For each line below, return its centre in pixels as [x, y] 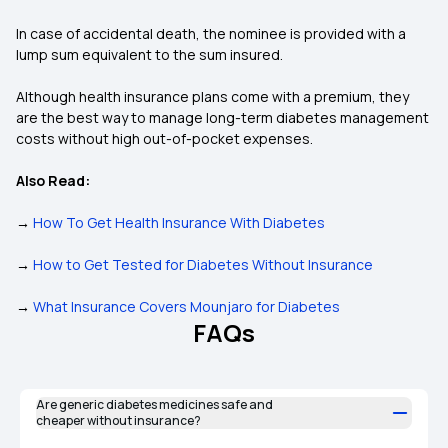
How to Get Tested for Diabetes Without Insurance [203, 264]
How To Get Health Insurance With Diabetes [179, 222]
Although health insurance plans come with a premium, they [212, 96]
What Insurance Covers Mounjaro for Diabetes [186, 306]
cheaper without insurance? [118, 420]
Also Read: [53, 180]
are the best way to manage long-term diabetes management [222, 117]
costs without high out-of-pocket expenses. [166, 138]
